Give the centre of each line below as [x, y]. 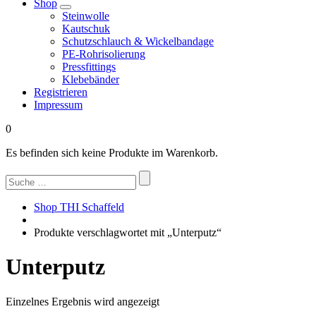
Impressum [58, 105]
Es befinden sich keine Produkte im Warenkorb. [112, 153]
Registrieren [61, 92]
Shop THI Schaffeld [79, 207]
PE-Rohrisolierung [104, 54]
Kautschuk [86, 29]
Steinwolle [86, 16]
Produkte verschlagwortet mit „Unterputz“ [128, 232]
